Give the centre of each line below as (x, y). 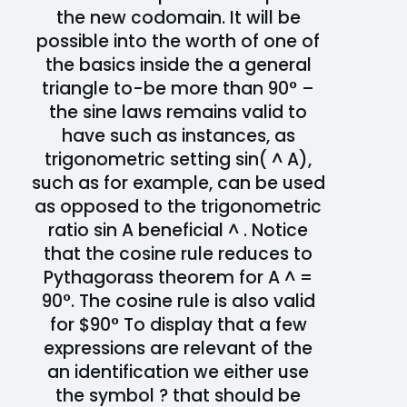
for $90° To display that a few (178, 324)
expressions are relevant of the (178, 348)
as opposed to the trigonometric (178, 206)
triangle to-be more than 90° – (178, 88)
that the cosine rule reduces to (178, 253)
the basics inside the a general (178, 65)
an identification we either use (178, 372)
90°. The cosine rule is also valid (178, 301)
